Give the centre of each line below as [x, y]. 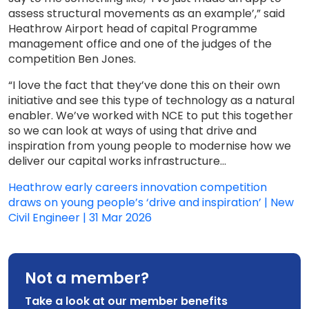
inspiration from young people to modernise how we [150, 146]
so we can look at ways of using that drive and [132, 131]
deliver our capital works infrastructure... [117, 161]
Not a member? [87, 278]
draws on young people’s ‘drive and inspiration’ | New [151, 202]
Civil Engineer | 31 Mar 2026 [80, 218]
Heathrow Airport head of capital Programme [133, 29]
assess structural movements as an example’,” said [147, 13]
